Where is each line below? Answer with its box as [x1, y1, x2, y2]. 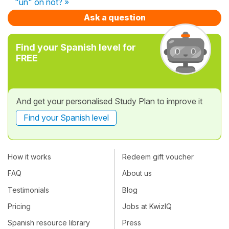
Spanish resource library [8, 218, 90, 227]
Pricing [8, 202, 31, 211]
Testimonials [8, 185, 49, 194]
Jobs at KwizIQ [122, 202, 172, 211]
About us [122, 169, 152, 178]
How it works [8, 152, 51, 162]
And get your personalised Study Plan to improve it [16, 96, 202, 106]
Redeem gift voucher [122, 152, 194, 162]
